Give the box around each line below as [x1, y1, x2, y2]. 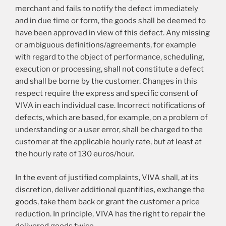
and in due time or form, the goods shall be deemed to [15, 16, 206, 26]
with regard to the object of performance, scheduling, [15, 52, 204, 62]
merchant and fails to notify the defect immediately [15, 4, 198, 14]
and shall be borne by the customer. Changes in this [15, 77, 197, 86]
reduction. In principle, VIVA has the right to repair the [15, 209, 205, 218]
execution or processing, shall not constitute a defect [15, 65, 204, 74]
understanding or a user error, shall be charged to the [15, 125, 203, 135]
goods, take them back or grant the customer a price [15, 197, 200, 206]
